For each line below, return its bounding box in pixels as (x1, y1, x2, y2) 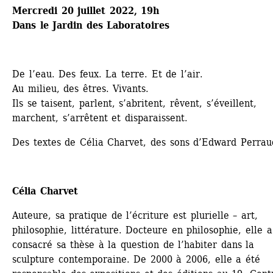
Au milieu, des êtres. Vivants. (12, 82, 149, 94)
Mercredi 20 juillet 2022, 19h (12, 4, 160, 16)
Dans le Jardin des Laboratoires (12, 19, 170, 31)
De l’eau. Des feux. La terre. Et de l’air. (12, 68, 203, 80)
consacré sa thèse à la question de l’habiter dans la (12, 238, 255, 250)
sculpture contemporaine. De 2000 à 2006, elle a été (12, 253, 260, 265)
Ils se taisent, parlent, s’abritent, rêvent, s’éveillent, (12, 97, 257, 109)
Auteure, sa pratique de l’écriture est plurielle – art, (12, 209, 258, 221)
